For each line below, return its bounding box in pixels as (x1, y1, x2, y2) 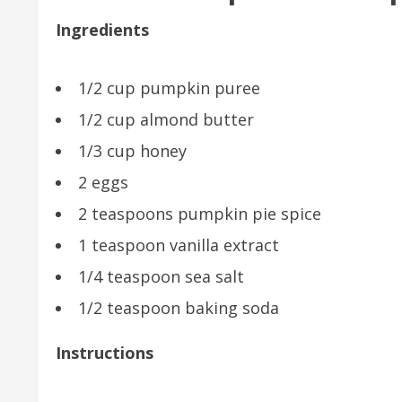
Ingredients (56, 19, 149, 40)
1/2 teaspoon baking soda (78, 297, 279, 319)
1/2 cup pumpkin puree (78, 77, 260, 99)
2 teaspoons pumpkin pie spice (78, 203, 321, 224)
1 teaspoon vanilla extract (78, 234, 279, 256)
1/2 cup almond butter (78, 109, 254, 130)
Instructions (56, 342, 153, 363)
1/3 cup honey (78, 140, 187, 162)
